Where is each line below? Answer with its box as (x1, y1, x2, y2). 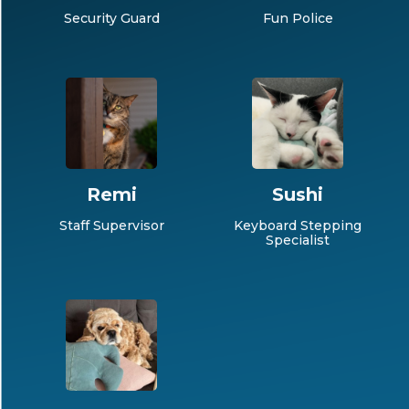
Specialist (266, 232, 330, 249)
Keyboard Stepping (234, 217, 362, 235)
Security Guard (63, 10, 160, 27)
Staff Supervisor (58, 217, 164, 235)
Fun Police (262, 10, 333, 27)
